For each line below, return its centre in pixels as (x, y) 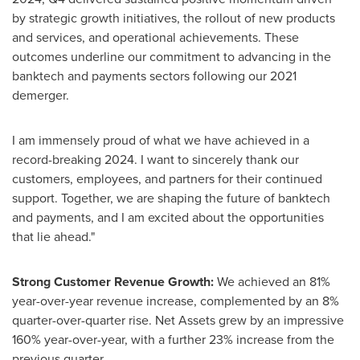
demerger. (41, 95)
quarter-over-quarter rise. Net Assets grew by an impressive (178, 320)
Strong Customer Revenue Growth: (113, 282)
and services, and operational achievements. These (155, 37)
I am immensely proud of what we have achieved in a (161, 140)
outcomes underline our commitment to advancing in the (172, 57)
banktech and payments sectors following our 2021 (154, 76)
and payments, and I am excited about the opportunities (168, 217)
